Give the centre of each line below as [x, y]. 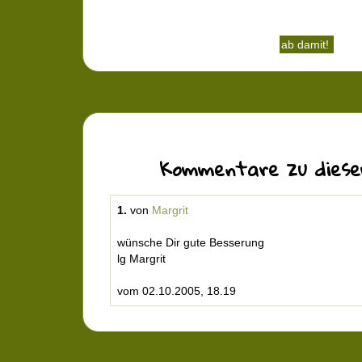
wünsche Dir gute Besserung [191, 242]
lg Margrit [141, 259]
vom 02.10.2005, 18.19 [177, 291]
